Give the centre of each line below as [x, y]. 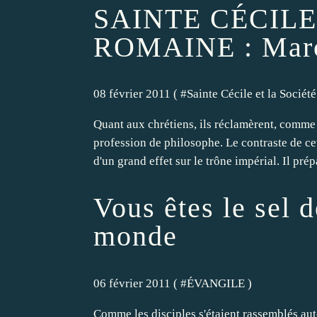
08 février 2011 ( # [140, 94]
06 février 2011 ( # [140, 283]
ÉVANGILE [216, 283]
